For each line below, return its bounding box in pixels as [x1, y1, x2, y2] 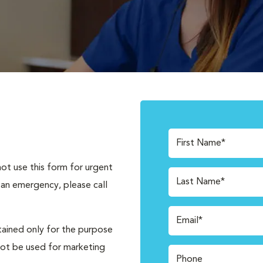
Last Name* [176, 177, 225, 187]
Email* [176, 216, 203, 225]
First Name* [176, 139, 225, 148]
